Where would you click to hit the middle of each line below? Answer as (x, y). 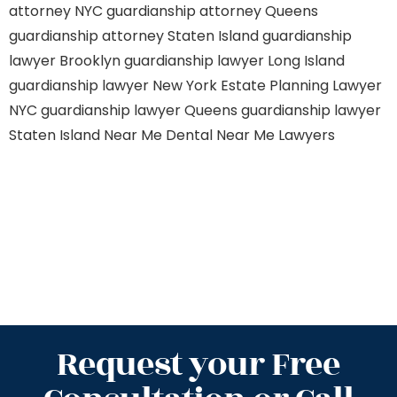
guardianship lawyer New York (113, 86)
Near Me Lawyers (276, 135)
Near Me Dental (158, 135)
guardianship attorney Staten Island (134, 36)
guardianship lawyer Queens (139, 110)
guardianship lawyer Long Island (234, 61)
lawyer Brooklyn (65, 61)
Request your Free (198, 365)
